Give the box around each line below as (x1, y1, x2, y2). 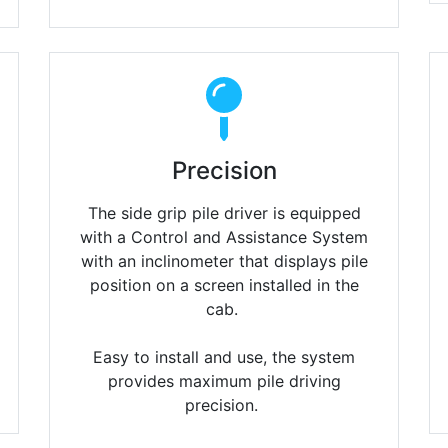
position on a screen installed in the (89, 275, 359, 296)
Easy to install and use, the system (93, 347, 355, 368)
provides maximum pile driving (107, 371, 341, 392)
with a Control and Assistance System (80, 227, 368, 248)
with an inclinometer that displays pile (80, 251, 368, 272)
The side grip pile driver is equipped (87, 203, 361, 224)
